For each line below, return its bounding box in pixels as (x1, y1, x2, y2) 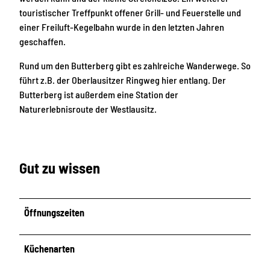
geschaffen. (19, 35, 66, 47)
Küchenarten (24, 243, 75, 255)
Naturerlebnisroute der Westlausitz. (19, 102, 157, 115)
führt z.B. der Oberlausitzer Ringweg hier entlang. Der (19, 74, 226, 86)
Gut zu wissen (19, 159, 100, 177)
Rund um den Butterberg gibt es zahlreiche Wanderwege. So (19, 59, 251, 71)
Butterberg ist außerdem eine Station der (19, 88, 178, 100)
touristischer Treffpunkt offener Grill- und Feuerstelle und (19, 6, 241, 18)
